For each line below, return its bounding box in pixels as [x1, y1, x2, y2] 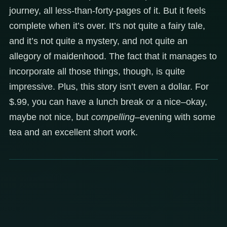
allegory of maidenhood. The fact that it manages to [9, 51, 217, 61]
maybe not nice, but [9, 111, 91, 122]
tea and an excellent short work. [9, 127, 138, 137]
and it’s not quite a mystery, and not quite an [9, 35, 187, 46]
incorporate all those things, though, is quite [9, 66, 185, 77]
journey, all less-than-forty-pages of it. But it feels [9, 5, 206, 16]
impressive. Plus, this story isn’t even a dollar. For [9, 81, 209, 92]
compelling [91, 111, 135, 122]
